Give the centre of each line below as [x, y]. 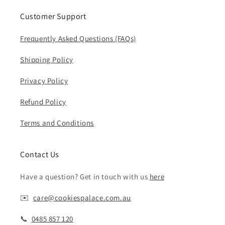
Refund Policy [43, 102]
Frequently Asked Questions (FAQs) [78, 38]
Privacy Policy [44, 81]
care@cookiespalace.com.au [82, 198]
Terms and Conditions [57, 123]
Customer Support [53, 16]
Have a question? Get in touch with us [85, 177]
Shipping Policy [47, 60]
